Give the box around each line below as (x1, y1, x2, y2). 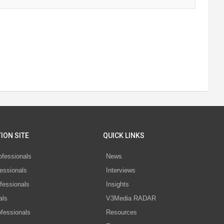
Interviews (106, 166, 136, 174)
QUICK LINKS (103, 131, 145, 139)
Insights (106, 180, 129, 188)
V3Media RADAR (106, 194, 156, 202)
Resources (106, 208, 137, 216)
